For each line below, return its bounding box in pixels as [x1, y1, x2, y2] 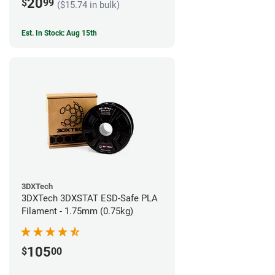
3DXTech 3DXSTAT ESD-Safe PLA [21, 193, 158, 204]
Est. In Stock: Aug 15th [21, 29, 97, 38]
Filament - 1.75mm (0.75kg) [21, 206, 133, 217]
